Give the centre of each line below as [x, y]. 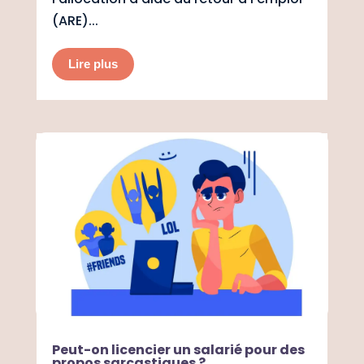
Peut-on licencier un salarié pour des [178, 349]
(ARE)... [75, 20]
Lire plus [93, 63]
